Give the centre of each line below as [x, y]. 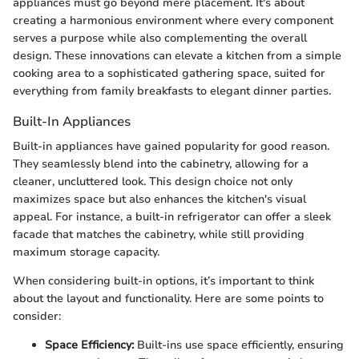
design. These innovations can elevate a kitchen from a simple [177, 55]
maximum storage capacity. [86, 252]
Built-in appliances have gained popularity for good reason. [171, 146]
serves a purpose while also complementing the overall [160, 38]
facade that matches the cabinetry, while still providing [159, 234]
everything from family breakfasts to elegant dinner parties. [172, 91]
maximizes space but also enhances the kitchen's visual [159, 199]
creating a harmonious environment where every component [173, 20]
